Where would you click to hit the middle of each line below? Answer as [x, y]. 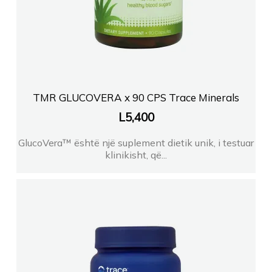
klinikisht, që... [136, 155]
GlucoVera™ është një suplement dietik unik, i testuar [136, 142]
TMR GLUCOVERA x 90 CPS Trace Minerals [136, 97]
